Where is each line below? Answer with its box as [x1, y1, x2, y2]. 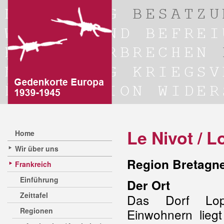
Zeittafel [20, 190, 48, 200]
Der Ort [127, 176, 170, 193]
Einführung [20, 174, 58, 184]
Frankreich [15, 159, 51, 169]
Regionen [20, 205, 53, 215]
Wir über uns [15, 143, 58, 153]
